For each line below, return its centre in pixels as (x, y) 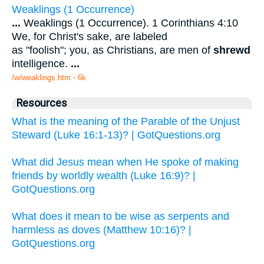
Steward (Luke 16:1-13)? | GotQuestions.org (116, 135)
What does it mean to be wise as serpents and (121, 217)
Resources (42, 103)
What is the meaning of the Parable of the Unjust (126, 122)
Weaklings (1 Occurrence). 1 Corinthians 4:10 (129, 23)
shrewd (232, 50)
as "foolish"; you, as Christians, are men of (113, 50)
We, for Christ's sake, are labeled (90, 37)
